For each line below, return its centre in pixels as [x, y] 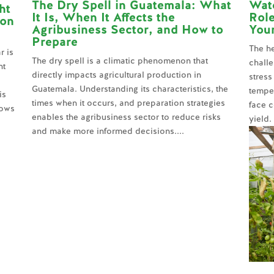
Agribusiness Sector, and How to [127, 29]
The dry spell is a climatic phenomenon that [120, 60]
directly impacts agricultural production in [116, 74]
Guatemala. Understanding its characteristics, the [130, 88]
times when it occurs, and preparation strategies [128, 102]
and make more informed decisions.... [108, 131]
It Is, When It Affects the [103, 17]
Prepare [54, 41]
